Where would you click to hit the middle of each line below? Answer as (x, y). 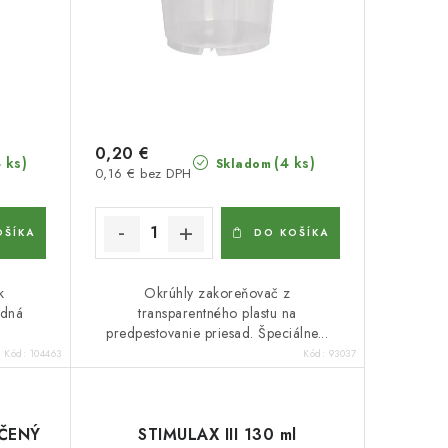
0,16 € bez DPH (143, 173)
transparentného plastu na (217, 312)
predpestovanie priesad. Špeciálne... (217, 332)
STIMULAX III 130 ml (217, 434)
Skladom (241, 163)
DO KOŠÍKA (292, 232)
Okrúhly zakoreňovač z (217, 292)
